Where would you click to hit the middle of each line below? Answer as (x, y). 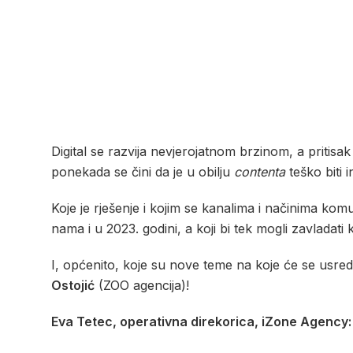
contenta (260, 171)
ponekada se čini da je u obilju (143, 171)
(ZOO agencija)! (142, 285)
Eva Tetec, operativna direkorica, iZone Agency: (201, 321)
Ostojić (73, 285)
